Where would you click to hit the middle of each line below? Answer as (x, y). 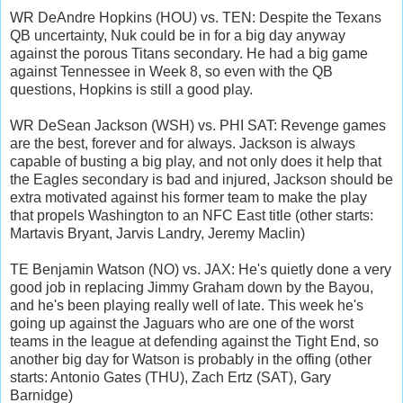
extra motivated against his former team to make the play (188, 197)
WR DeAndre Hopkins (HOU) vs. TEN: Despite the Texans (196, 17)
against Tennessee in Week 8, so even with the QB (171, 71)
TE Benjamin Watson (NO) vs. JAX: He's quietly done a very (201, 269)
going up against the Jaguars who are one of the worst (182, 323)
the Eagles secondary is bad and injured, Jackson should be (201, 179)
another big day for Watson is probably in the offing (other (191, 359)
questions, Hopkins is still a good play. (131, 89)
